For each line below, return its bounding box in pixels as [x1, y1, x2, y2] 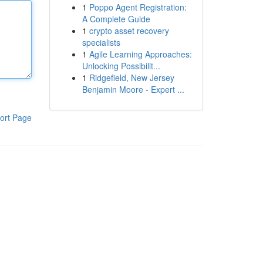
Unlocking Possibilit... [82, 60, 160, 72]
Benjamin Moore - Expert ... [82, 83, 184, 95]
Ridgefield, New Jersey [89, 72, 174, 83]
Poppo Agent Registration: [89, 1, 187, 13]
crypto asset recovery [89, 25, 169, 36]
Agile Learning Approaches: [89, 48, 192, 60]
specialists [82, 36, 120, 48]
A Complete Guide [82, 13, 150, 25]
